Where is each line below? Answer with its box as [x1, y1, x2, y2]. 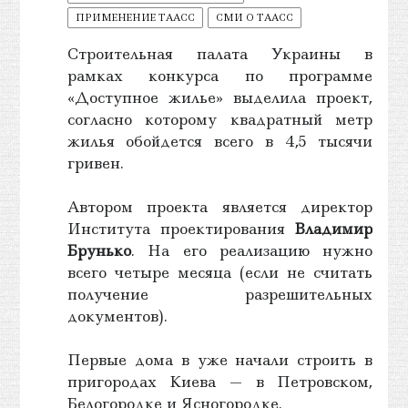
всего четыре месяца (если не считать [66, 261, 373, 282]
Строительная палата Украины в [66, 43, 373, 64]
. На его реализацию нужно [130, 240, 373, 260]
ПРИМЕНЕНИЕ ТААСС [75, 10, 195, 24]
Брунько [66, 240, 131, 260]
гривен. [66, 152, 124, 173]
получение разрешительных [66, 283, 373, 304]
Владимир [295, 218, 373, 239]
